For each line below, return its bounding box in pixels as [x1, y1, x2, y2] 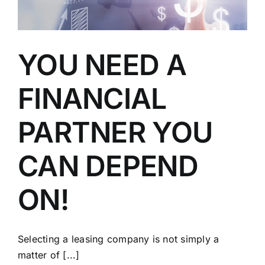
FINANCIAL [18, 81, 167, 117]
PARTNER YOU [18, 115, 213, 150]
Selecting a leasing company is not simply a [18, 233, 219, 245]
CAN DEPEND [18, 148, 198, 184]
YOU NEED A [18, 47, 186, 83]
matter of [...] [18, 249, 80, 261]
